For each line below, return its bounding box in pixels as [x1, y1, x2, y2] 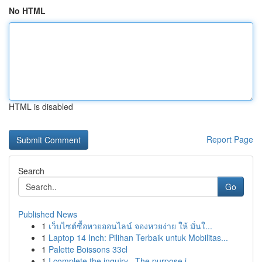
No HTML [9, 5, 46, 16]
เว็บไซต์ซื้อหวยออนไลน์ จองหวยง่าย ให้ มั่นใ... [49, 220, 212, 232]
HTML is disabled [9, 101, 73, 112]
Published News [18, 208, 77, 220]
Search [18, 165, 44, 177]
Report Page [206, 133, 253, 145]
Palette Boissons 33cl [49, 243, 127, 255]
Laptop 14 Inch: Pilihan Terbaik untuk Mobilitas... [49, 232, 228, 243]
